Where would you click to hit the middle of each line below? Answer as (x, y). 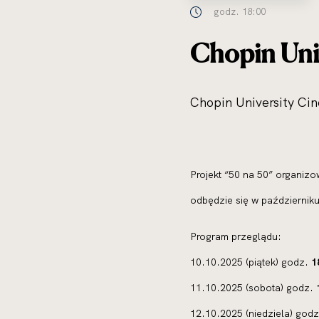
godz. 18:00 (240, 11)
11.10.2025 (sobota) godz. (253, 288)
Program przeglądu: (236, 236)
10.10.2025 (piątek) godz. (251, 262)
